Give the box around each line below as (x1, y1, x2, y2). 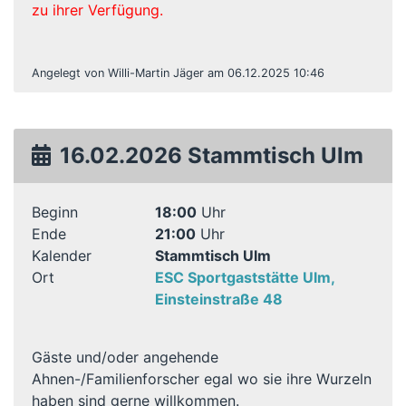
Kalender (32, 246, 92, 265)
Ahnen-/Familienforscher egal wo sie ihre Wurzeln (32, 370, 372, 388)
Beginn (32, 203, 78, 221)
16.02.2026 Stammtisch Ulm (60, 142, 363, 169)
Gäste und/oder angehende (32, 348, 218, 366)
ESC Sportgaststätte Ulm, (154, 268, 334, 286)
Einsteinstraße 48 (154, 290, 283, 308)
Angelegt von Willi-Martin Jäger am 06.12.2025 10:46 (32, 66, 324, 80)
